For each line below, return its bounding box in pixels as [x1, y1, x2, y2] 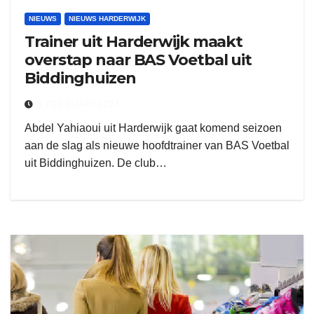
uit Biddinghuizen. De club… [25, 157, 167, 169]
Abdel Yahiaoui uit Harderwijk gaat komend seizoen [25, 122, 282, 134]
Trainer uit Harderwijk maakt [25, 32, 193, 51]
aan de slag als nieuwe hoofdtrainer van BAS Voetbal [25, 139, 289, 151]
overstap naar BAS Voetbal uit [25, 50, 252, 69]
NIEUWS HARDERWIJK [69, 15, 146, 22]
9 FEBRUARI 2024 [38, 100, 120, 109]
